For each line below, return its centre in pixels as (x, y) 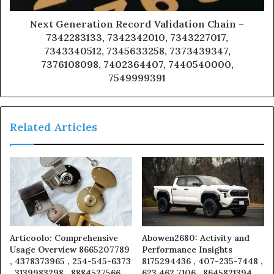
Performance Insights (187, 249)
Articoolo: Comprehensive (64, 238)
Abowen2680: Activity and (196, 238)
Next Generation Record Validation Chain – (137, 24)
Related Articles (54, 127)
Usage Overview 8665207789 (70, 249)
